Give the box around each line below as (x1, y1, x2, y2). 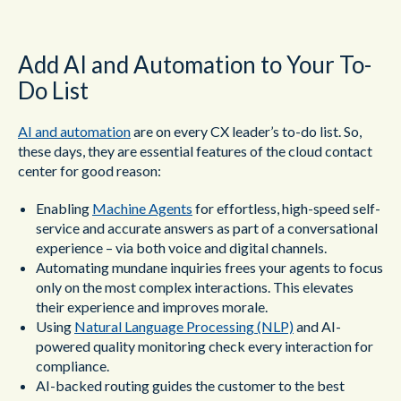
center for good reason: (18, 162, 161, 179)
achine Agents (107, 200, 192, 217)
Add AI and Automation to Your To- (18, 50, 371, 79)
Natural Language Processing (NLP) (74, 318, 294, 335)
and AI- (294, 318, 341, 335)
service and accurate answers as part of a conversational (36, 219, 378, 236)
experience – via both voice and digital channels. (36, 239, 327, 256)
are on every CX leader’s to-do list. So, (131, 123, 362, 140)
